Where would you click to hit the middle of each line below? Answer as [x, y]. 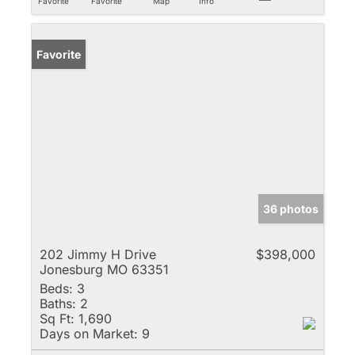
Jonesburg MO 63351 [104, 269]
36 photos [291, 208]
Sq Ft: [57, 318]
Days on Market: [89, 333]
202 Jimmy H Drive [98, 254]
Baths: [58, 303]
